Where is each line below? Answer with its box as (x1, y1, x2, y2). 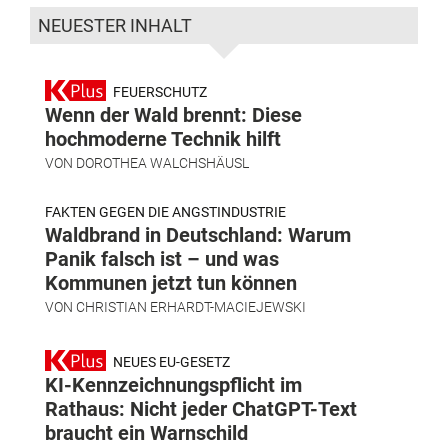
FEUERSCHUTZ (110, 84, 207, 101)
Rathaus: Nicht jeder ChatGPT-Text (45, 397, 357, 422)
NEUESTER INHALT (38, 15, 192, 37)
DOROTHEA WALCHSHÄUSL (76, 155, 249, 172)
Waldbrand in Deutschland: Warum (45, 223, 351, 248)
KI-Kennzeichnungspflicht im (45, 373, 302, 398)
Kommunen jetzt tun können (45, 271, 297, 296)
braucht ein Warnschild (45, 421, 248, 446)
